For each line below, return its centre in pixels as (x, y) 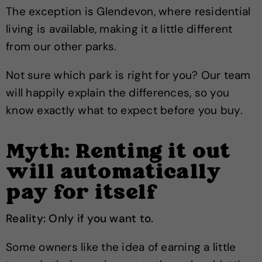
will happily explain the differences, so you (118, 93)
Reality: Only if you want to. (80, 218)
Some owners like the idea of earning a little (121, 247)
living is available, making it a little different (119, 29)
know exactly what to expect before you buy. (124, 110)
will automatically (113, 173)
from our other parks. (61, 46)
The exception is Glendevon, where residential (128, 11)
